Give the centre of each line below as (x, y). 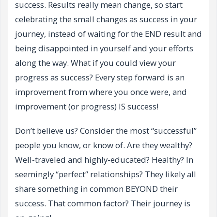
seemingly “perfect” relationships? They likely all (106, 174)
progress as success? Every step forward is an (100, 77)
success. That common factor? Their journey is (103, 203)
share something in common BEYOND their (96, 189)
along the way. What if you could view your (95, 63)
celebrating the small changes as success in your (106, 19)
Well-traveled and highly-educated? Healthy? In (104, 160)
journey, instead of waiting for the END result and (108, 34)
